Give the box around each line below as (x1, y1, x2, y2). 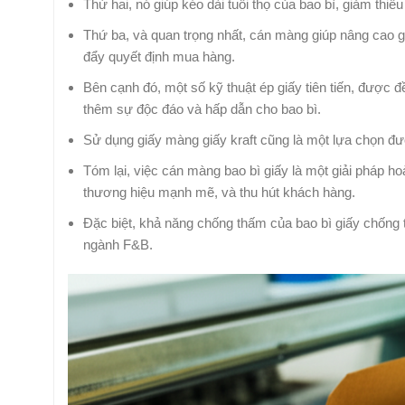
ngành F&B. (83, 236, 153, 252)
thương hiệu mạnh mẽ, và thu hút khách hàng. (83, 184, 355, 200)
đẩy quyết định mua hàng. (83, 48, 235, 64)
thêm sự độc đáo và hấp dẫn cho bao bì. (83, 100, 321, 117)
